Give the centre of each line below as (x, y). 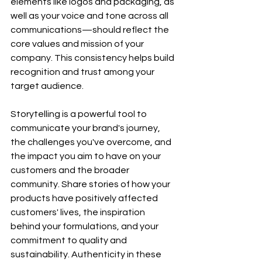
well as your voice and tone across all (90, 16)
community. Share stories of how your (91, 184)
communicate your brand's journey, (86, 128)
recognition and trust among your (83, 72)
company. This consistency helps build (93, 58)
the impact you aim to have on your (87, 156)
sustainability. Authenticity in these (87, 254)
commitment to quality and (70, 240)
